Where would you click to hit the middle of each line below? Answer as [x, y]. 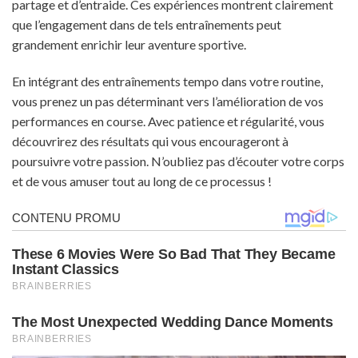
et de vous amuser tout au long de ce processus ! [142, 181]
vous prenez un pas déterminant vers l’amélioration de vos [168, 101]
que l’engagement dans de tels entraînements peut [147, 24]
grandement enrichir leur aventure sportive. [129, 44]
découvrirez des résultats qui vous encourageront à [150, 141]
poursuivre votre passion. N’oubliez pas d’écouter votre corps [178, 161]
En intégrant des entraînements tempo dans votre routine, [167, 81]
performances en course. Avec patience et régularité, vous [168, 121]
